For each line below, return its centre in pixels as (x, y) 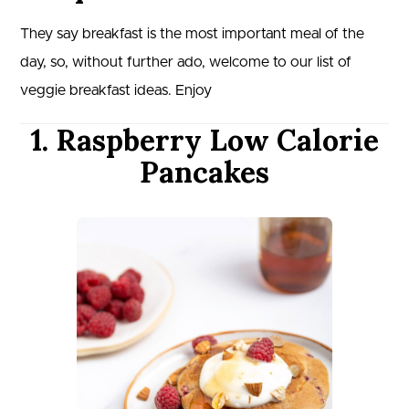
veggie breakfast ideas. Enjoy (116, 91)
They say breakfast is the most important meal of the (192, 34)
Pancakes (204, 173)
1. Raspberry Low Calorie (204, 141)
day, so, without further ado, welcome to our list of (186, 63)
